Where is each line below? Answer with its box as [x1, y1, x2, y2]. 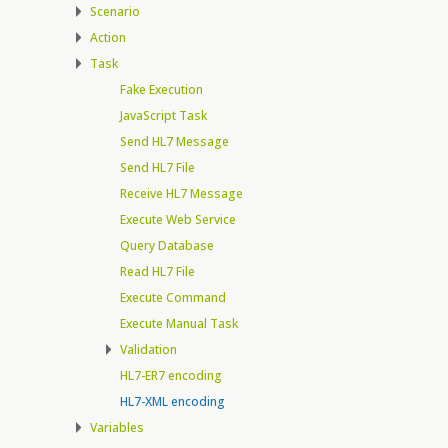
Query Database [120, 236, 214, 254]
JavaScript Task [120, 106, 207, 124]
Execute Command [120, 288, 226, 306]
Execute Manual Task [120, 314, 238, 332]
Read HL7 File [120, 262, 195, 280]
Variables [90, 418, 144, 436]
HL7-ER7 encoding [120, 366, 222, 384]
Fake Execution [120, 80, 203, 98]
